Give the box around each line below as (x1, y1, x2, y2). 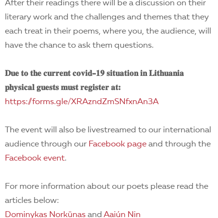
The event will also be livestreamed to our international (5, 126, 211, 134)
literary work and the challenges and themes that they (5, 13, 209, 21)
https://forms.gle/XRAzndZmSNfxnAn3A (5, 98, 159, 106)
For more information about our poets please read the (5, 182, 208, 191)
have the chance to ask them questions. (5, 41, 154, 50)
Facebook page (89, 140, 146, 148)
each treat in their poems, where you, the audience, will (5, 27, 211, 36)
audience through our (5, 140, 89, 148)
